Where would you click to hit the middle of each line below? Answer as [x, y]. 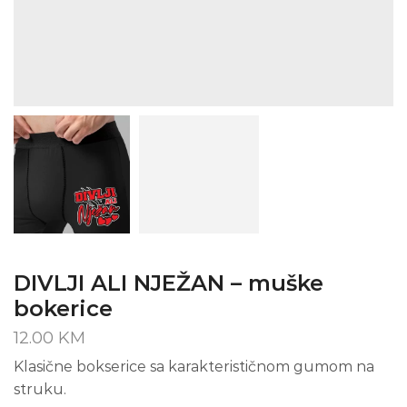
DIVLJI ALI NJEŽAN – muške [169, 283]
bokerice [63, 309]
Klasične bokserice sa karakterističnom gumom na [194, 367]
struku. [40, 390]
